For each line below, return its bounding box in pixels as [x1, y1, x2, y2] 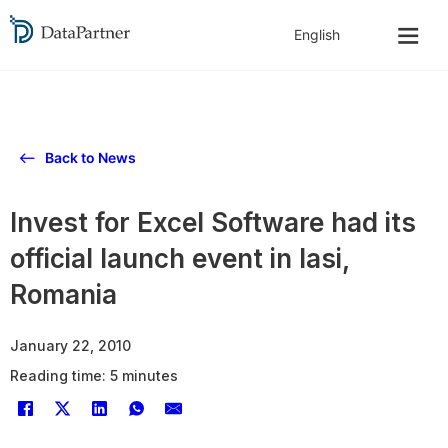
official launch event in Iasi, [10, 243, 349, 274]
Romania [10, 279, 117, 310]
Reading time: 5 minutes [10, 367, 178, 384]
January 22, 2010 [10, 337, 131, 354]
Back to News [45, 149, 136, 166]
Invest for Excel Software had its [10, 207, 416, 238]
